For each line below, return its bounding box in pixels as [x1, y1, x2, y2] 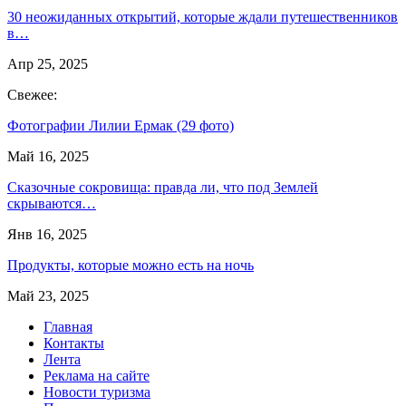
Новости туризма [43, 383, 150, 400]
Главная [43, 318, 92, 334]
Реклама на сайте [43, 367, 150, 383]
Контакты [43, 334, 104, 351]
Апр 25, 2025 [7, 55, 88, 72]
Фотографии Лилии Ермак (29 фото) [7, 117, 234, 133]
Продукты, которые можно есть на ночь [7, 256, 254, 273]
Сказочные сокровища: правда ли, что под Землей [7, 179, 318, 195]
